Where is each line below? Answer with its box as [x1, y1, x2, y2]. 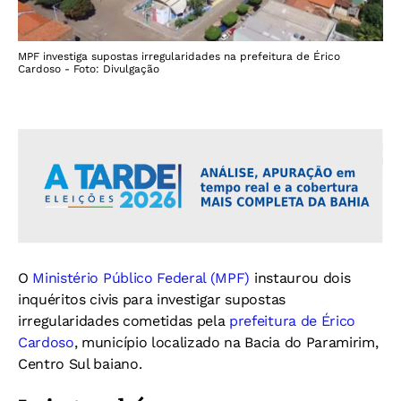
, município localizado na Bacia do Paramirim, [73, 334, 379, 352]
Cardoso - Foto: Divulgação [18, 63, 159, 76]
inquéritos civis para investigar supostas [18, 291, 286, 309]
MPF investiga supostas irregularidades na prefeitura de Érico [18, 50, 340, 64]
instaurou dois [250, 269, 351, 287]
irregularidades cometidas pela [18, 312, 230, 330]
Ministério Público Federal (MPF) [28, 269, 251, 287]
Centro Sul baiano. [18, 355, 142, 373]
